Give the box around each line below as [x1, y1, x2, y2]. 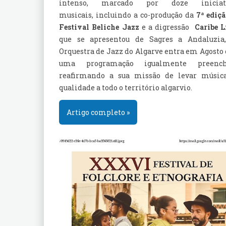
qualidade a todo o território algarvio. [59, 83, 192, 92]
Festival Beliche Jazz [59, 22, 139, 32]
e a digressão [139, 22, 195, 32]
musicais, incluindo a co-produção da [59, 10, 196, 20]
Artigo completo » [67, 107, 130, 117]
